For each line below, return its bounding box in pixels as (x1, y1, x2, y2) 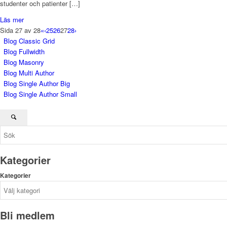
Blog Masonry (4, 57, 44, 67)
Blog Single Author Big (4, 79, 70, 89)
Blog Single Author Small (4, 89, 77, 99)
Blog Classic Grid (4, 36, 55, 46)
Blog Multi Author (4, 68, 54, 78)
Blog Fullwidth (4, 47, 45, 57)
